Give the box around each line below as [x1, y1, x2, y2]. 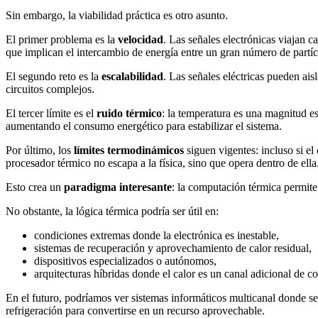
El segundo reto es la [6, 70, 102, 82]
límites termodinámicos [74, 143, 184, 156]
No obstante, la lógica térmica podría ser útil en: [6, 204, 219, 217]
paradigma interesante [64, 180, 172, 193]
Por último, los [6, 143, 74, 156]
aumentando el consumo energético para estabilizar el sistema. [6, 119, 282, 132]
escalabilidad [102, 70, 163, 82]
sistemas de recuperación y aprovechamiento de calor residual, [34, 241, 312, 254]
